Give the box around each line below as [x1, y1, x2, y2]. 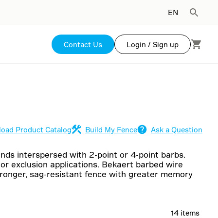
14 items [171, 209, 200, 217]
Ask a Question [151, 125, 202, 134]
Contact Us [64, 40, 102, 49]
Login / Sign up [127, 40, 179, 49]
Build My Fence [85, 125, 137, 134]
